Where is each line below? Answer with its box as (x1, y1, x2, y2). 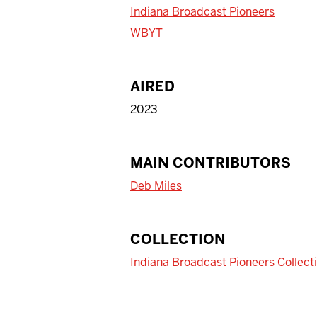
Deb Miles (130, 178, 182, 193)
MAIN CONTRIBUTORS (130, 153, 291, 172)
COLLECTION (130, 229, 226, 248)
